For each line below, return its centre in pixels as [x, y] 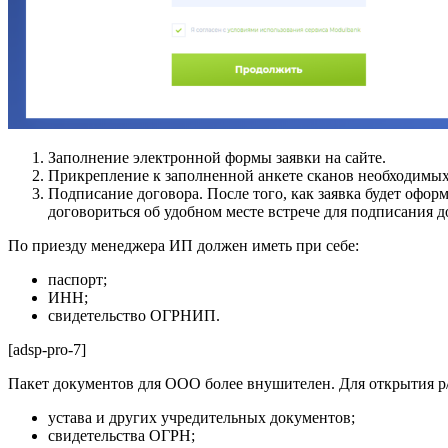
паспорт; [77, 280]
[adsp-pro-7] [47, 350]
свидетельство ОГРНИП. [134, 316]
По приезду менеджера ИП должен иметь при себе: [183, 246]
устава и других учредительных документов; [201, 418]
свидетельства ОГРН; [121, 436]
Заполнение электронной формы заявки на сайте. [217, 158]
